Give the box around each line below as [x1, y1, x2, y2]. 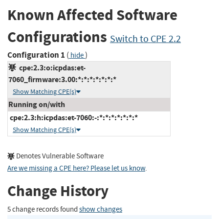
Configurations [7, 27, 110, 47]
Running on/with [8, 99, 65, 109]
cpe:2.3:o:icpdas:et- [16, 62, 86, 73]
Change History [7, 181, 109, 201]
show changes [79, 204, 122, 214]
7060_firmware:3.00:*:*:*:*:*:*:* [8, 74, 116, 85]
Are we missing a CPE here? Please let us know [7, 163, 145, 173]
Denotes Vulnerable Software [15, 151, 104, 161]
